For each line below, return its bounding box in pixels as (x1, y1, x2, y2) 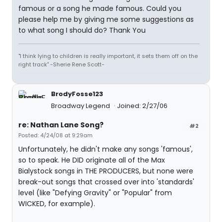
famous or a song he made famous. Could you (18, 3, 181, 13)
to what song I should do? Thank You (18, 25, 146, 35)
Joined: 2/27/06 (117, 101, 167, 111)
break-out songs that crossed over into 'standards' (18, 177, 194, 187)
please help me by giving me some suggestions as (18, 14, 194, 24)
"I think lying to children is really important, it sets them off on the (18, 52, 198, 60)
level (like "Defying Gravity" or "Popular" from (18, 188, 172, 198)
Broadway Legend (51, 101, 111, 111)
